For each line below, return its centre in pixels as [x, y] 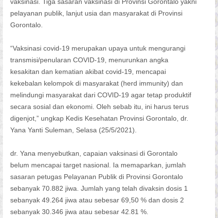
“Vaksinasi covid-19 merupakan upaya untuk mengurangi [98, 48]
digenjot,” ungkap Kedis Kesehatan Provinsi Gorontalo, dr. [99, 118]
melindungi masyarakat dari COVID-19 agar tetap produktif [100, 95]
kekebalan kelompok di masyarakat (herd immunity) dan [96, 83]
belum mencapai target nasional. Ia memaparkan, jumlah [98, 165]
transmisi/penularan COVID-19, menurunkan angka [89, 60]
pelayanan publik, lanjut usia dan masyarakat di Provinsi [96, 13]
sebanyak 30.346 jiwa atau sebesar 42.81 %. [79, 211]
